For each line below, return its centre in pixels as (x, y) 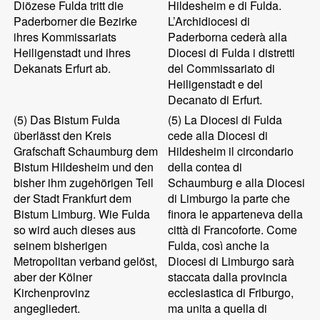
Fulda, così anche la (219, 245)
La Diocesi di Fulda (232, 120)
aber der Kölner (53, 277)
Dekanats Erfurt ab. (62, 68)
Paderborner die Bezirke (76, 21)
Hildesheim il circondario (231, 151)
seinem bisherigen (61, 245)
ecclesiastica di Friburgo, (231, 292)
